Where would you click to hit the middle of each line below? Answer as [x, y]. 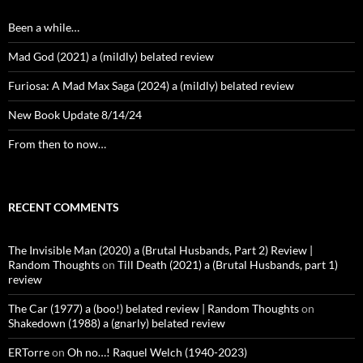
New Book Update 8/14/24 [75, 115]
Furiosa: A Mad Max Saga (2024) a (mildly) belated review [151, 86]
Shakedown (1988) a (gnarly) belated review [117, 323]
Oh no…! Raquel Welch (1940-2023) [157, 352]
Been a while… [44, 28]
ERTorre [29, 352]
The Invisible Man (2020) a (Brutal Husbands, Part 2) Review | [160, 250]
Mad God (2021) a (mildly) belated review [111, 57]
